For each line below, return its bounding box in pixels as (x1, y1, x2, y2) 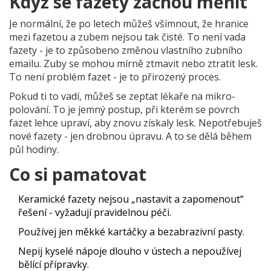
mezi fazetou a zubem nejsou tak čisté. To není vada (9, 30, 246, 44)
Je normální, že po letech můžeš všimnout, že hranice (9, 17, 249, 31)
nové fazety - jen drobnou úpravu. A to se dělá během (9, 129, 252, 143)
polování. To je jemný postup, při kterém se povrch (9, 103, 240, 117)
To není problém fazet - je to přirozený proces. (9, 70, 221, 84)
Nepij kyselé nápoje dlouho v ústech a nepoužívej (18, 244, 241, 258)
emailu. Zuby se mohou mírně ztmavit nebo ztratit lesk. (9, 57, 258, 71)
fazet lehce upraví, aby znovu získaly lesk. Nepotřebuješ (9, 116, 262, 130)
